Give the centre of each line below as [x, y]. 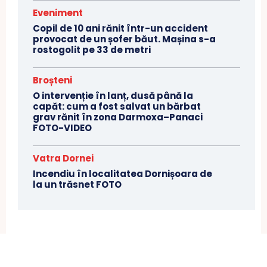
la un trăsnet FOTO [77, 185]
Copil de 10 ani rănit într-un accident [120, 29]
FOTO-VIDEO [62, 128]
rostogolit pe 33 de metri [92, 50]
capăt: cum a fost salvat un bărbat [117, 107]
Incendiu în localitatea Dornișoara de [122, 174]
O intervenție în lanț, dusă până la [113, 96]
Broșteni [52, 80]
